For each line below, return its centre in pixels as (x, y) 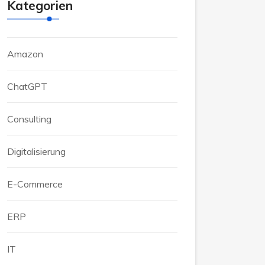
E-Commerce (35, 184)
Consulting (29, 119)
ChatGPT (27, 86)
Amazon (25, 54)
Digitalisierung (36, 151)
